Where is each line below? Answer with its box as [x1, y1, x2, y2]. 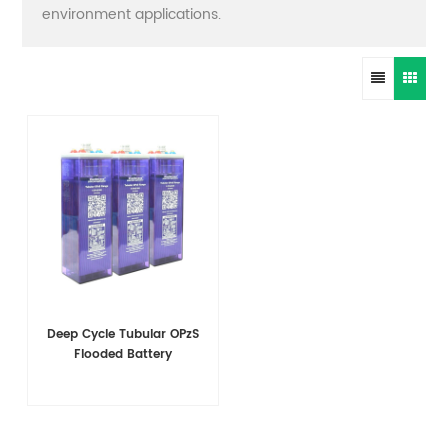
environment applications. [42, 2, 222, 26]
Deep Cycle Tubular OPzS [47, 325, 200, 345]
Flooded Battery [74, 345, 173, 365]
